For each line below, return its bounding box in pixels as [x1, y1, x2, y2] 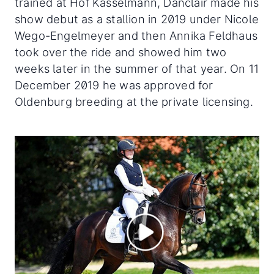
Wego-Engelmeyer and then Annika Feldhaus [15, 29, 258, 43]
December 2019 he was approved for [15, 78, 213, 92]
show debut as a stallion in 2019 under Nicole [15, 12, 259, 26]
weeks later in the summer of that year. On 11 [15, 62, 259, 76]
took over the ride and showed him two [15, 45, 227, 59]
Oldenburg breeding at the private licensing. [15, 95, 257, 109]
